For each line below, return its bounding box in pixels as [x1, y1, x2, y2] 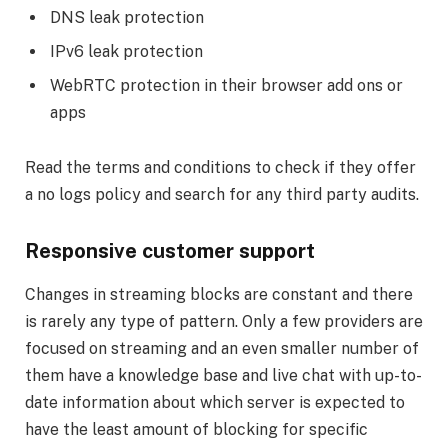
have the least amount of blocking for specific [25, 420, 368, 440]
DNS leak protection [50, 7, 204, 27]
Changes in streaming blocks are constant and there [25, 285, 413, 305]
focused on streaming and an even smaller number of [25, 339, 419, 359]
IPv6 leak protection [50, 41, 203, 61]
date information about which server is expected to [25, 393, 405, 413]
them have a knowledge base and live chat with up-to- [25, 366, 422, 386]
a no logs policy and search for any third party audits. [25, 185, 419, 205]
